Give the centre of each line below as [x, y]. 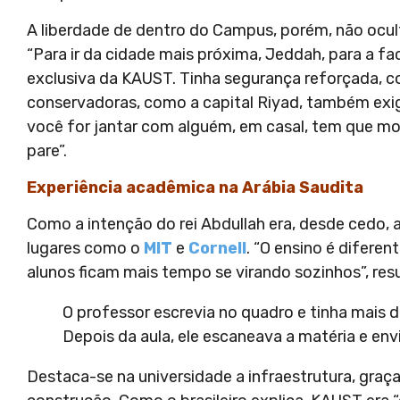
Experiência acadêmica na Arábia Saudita [195, 187]
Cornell [217, 249]
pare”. [47, 150]
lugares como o [85, 249]
